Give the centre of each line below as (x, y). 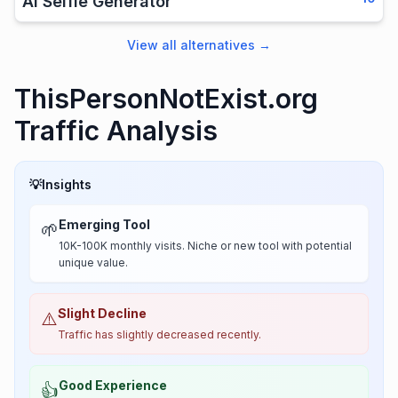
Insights (67, 184)
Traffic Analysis (116, 131)
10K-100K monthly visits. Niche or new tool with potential (205, 246)
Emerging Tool (104, 224)
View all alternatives (191, 45)
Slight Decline (102, 313)
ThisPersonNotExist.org (166, 99)
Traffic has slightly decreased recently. (159, 334)
